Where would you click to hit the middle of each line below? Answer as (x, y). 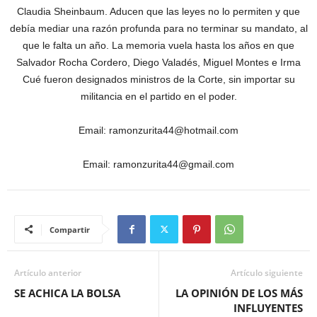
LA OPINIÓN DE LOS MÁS (239, 293)
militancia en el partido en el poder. (158, 97)
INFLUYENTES (268, 308)
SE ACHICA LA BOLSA (67, 293)
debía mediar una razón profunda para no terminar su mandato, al (158, 29)
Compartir (70, 230)
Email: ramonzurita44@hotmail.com (158, 131)
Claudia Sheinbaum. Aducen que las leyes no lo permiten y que (158, 12)
